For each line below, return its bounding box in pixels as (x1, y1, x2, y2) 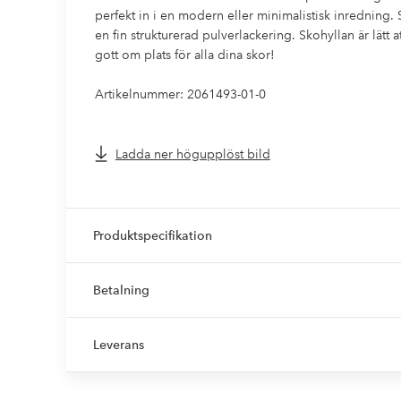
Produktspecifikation (92, 226, 212, 243)
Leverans (92, 336, 144, 353)
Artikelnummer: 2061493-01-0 (94, 85, 266, 102)
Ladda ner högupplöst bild (115, 145, 270, 162)
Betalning (92, 281, 149, 298)
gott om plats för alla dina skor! (94, 46, 275, 63)
